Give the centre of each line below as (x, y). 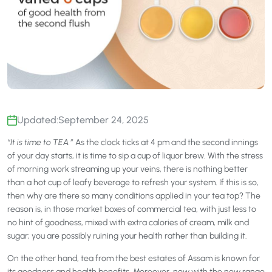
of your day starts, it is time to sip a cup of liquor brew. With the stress (135, 156)
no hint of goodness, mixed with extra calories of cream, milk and (128, 223)
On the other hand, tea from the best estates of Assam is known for (134, 259)
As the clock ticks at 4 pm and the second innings (166, 143)
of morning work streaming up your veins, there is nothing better (127, 169)
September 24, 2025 (104, 120)
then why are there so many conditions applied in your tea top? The (134, 196)
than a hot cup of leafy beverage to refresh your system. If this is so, (133, 183)
